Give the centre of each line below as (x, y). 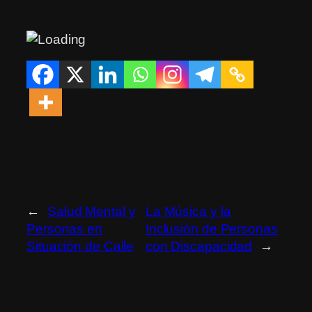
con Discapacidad (199, 247)
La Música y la (188, 212)
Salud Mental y (91, 212)
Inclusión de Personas (211, 229)
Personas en (64, 229)
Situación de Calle (80, 247)
